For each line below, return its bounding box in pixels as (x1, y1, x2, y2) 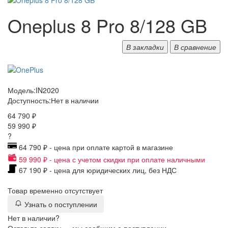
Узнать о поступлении (24, 199, 97, 210)
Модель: (8, 85, 36, 96)
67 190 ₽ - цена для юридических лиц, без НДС (17, 165, 177, 176)
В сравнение (174, 42, 216, 52)
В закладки (126, 42, 164, 52)
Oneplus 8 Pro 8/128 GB (8, 12, 207, 39)
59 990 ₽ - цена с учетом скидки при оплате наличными (17, 154, 205, 165)
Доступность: (8, 95, 51, 106)
